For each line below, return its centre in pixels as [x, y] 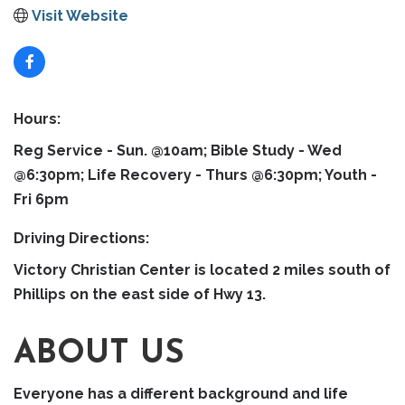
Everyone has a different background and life [181, 393]
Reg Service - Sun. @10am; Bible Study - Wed [178, 150]
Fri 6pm [41, 199]
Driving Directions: [81, 238]
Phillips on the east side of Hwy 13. [140, 294]
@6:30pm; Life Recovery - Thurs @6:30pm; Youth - [195, 174]
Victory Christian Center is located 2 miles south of [202, 269]
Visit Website [80, 15]
